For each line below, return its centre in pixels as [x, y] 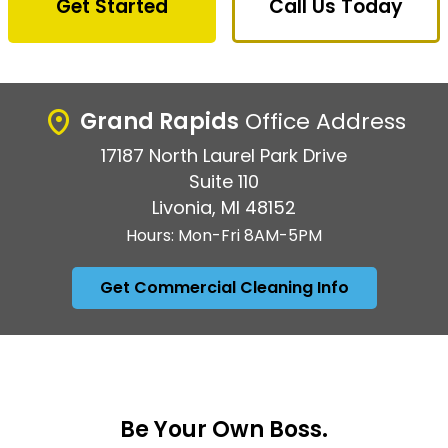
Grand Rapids [159, 121]
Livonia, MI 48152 [224, 207]
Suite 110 [224, 181]
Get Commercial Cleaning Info [224, 287]
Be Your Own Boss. [224, 429]
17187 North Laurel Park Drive [224, 155]
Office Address [322, 121]
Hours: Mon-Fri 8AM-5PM [224, 235]
